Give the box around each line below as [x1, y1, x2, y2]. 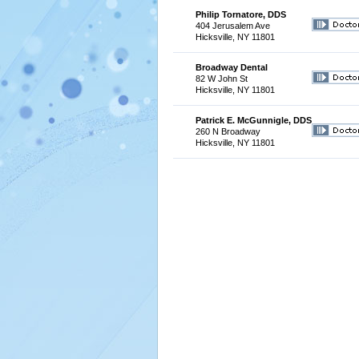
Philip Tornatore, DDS [195, 10, 286, 19]
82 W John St [195, 74, 248, 83]
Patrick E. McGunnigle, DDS [195, 115, 312, 125]
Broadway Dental [195, 63, 268, 72]
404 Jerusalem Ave [195, 21, 270, 30]
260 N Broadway [195, 127, 260, 136]
